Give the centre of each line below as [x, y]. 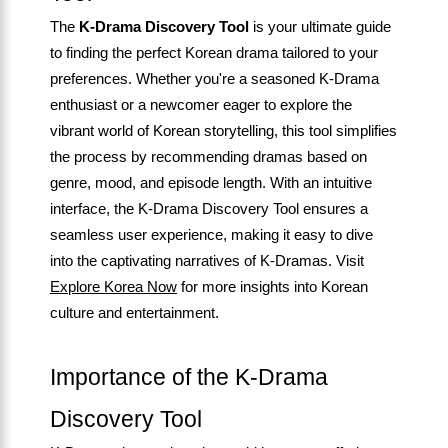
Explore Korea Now [113, 286]
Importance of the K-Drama [189, 376]
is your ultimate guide [320, 26]
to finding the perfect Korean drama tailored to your [214, 52]
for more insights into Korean [272, 286]
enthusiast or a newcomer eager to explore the [201, 104]
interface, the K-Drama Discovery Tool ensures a [209, 208]
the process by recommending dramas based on [208, 156]
